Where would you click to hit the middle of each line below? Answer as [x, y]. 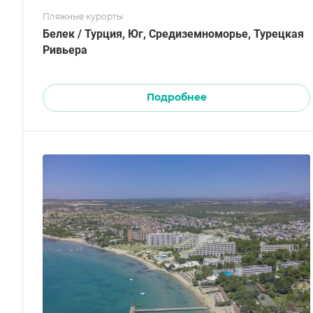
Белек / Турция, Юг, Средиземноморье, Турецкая [173, 34]
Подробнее [176, 97]
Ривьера [65, 50]
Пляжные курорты [83, 17]
